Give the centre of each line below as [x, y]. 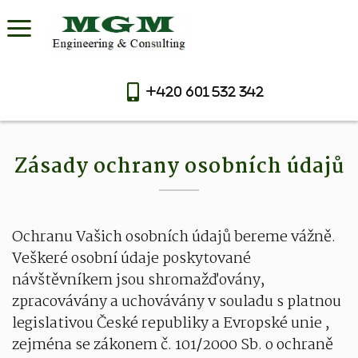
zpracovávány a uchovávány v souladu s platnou [177, 302]
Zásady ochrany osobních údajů [179, 167]
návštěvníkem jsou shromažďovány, [139, 280]
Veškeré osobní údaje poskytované [131, 259]
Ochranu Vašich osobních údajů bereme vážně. [174, 237]
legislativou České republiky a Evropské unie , [171, 324]
